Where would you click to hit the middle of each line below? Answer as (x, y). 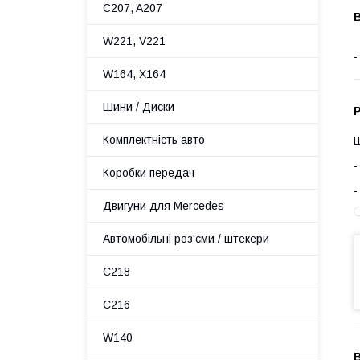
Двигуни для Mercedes (164, 206)
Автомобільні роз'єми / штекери (186, 239)
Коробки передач (149, 173)
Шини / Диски (139, 107)
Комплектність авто (154, 140)
